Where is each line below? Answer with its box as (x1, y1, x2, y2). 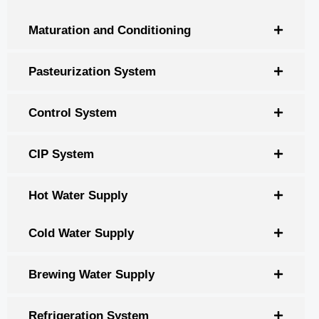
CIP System (28, 147, 94, 161)
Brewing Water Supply (28, 267, 155, 281)
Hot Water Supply (28, 188, 127, 202)
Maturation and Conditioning (28, 23, 191, 37)
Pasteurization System (28, 64, 156, 78)
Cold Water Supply (28, 226, 134, 240)
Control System (28, 105, 117, 120)
